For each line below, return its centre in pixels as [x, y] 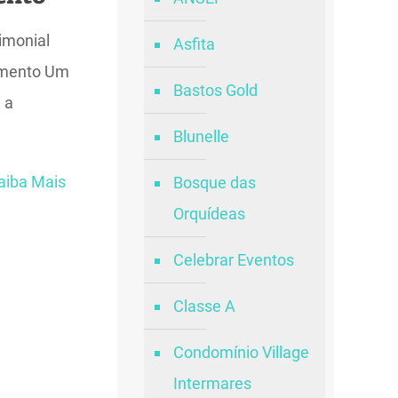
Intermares [212, 383]
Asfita [194, 44]
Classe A [204, 306]
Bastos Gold [215, 90]
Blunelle [201, 136]
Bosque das [214, 183]
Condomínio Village [241, 352]
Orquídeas [209, 214]
